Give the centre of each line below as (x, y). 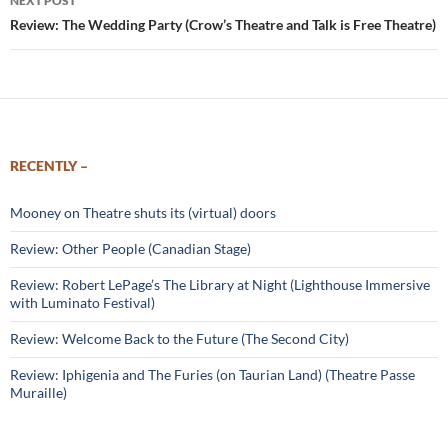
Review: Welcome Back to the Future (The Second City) (179, 339)
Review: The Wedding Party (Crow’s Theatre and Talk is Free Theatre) (223, 25)
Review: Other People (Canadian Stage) (130, 249)
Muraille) (38, 393)
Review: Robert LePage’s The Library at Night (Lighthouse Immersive (220, 285)
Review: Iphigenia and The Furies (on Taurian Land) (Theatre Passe (212, 375)
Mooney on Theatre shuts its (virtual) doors (143, 213)
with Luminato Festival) (82, 303)
